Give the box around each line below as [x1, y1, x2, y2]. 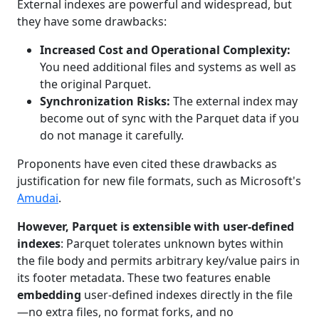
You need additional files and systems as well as [40, 58, 296, 75]
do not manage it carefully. [40, 127, 184, 143]
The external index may [170, 93, 298, 109]
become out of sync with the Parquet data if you [40, 110, 299, 126]
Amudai [17, 189, 58, 206]
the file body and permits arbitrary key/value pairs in [17, 252, 300, 268]
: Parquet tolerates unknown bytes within [61, 235, 283, 251]
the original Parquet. [40, 75, 151, 92]
